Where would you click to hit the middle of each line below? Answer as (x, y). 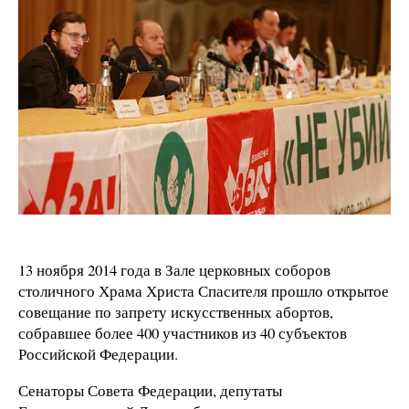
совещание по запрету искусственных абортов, (176, 312)
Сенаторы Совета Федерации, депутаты (150, 390)
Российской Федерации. (98, 354)
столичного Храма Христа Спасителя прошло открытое (204, 291)
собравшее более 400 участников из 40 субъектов (183, 333)
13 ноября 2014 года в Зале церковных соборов (174, 270)
